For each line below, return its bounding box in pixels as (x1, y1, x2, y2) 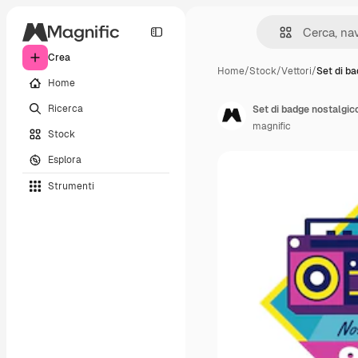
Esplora (48, 153, 82, 166)
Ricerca (48, 101, 83, 115)
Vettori (281, 65, 312, 78)
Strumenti (48, 179, 94, 193)
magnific (253, 120, 291, 133)
